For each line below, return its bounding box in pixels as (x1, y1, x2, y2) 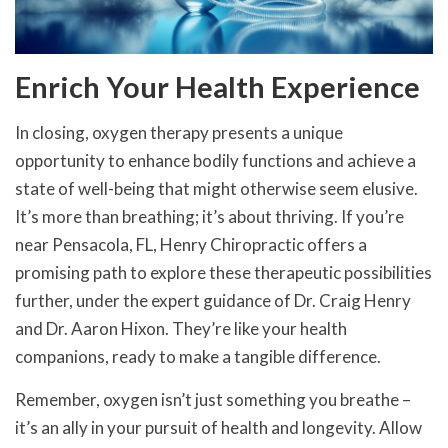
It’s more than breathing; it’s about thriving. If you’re (15, 205, 404, 227)
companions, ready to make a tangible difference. (15, 345, 381, 367)
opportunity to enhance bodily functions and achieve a (15, 149, 416, 171)
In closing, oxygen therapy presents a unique (15, 121, 343, 143)
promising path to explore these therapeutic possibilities (15, 261, 432, 283)
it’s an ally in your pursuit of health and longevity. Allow (15, 416, 422, 438)
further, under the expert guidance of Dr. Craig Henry (15, 289, 411, 311)
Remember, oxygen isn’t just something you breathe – (15, 388, 411, 410)
